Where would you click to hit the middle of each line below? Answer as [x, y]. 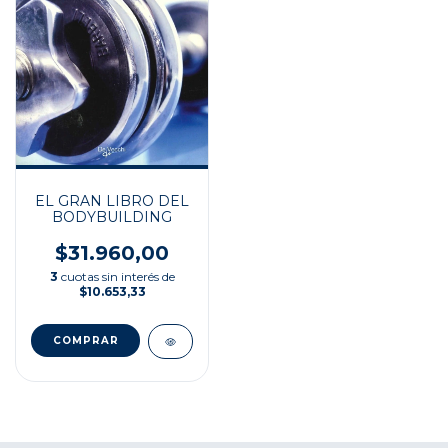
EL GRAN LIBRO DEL [112, 201]
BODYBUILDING [112, 217]
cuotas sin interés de [117, 277]
